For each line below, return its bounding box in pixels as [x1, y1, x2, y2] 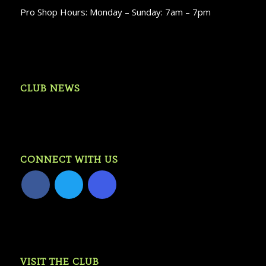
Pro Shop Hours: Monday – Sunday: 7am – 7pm [20, 6, 211, 18]
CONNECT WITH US [20, 153, 118, 166]
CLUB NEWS [20, 82, 80, 94]
